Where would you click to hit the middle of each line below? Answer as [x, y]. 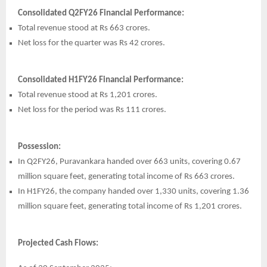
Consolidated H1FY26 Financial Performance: [102, 80]
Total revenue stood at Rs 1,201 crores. [88, 95]
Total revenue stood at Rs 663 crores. [84, 28]
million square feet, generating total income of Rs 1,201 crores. [130, 206]
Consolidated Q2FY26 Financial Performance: [102, 13]
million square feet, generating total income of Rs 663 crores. [126, 176]
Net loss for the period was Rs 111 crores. [92, 110]
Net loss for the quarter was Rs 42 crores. [91, 43]
